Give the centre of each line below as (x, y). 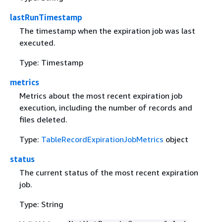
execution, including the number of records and (106, 108)
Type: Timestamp (51, 62)
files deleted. (43, 120)
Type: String (41, 204)
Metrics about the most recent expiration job (101, 96)
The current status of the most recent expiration (109, 173)
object (176, 139)
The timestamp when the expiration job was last (107, 31)
